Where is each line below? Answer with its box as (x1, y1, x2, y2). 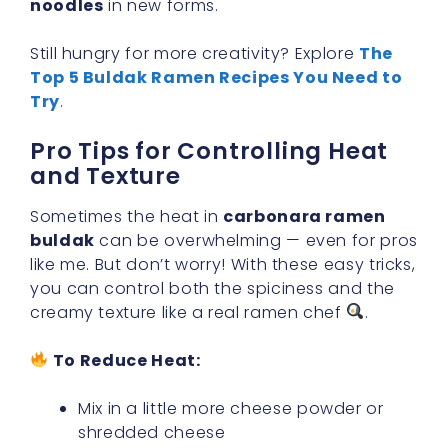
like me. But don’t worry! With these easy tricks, (30, 252, 416, 276)
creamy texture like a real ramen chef (30, 300, 347, 324)
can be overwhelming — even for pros (94, 228, 418, 252)
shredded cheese (78, 420, 226, 444)
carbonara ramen (223, 204, 386, 228)
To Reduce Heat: (52, 348, 201, 372)
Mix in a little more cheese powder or (78, 396, 384, 420)
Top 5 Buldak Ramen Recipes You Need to (30, 65, 403, 89)
